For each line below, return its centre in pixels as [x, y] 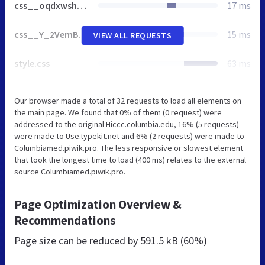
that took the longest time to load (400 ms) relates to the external [130, 159]
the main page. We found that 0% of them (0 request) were [118, 112]
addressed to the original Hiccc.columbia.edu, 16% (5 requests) [127, 124]
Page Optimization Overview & [98, 204]
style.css [32, 63]
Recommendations [65, 220]
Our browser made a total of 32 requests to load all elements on [128, 100]
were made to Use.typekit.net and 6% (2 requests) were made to [129, 136]
